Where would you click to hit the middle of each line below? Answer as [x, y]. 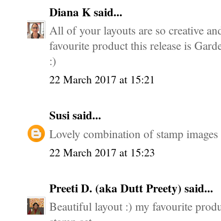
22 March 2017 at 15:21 [102, 79]
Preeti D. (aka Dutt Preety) [117, 188]
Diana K [72, 12]
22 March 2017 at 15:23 [102, 152]
